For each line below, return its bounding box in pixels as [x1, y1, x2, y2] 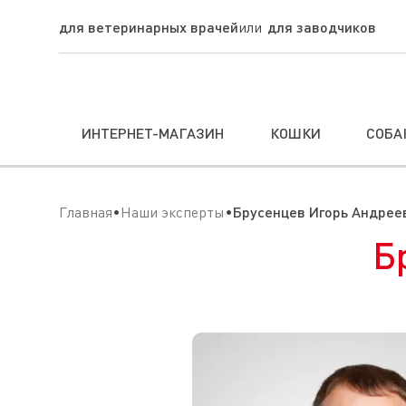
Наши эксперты [121, 203, 225, 221]
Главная [59, 203, 112, 221]
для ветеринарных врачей [59, 18, 238, 35]
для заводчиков [267, 18, 376, 35]
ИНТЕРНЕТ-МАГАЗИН [82, 124, 225, 141]
